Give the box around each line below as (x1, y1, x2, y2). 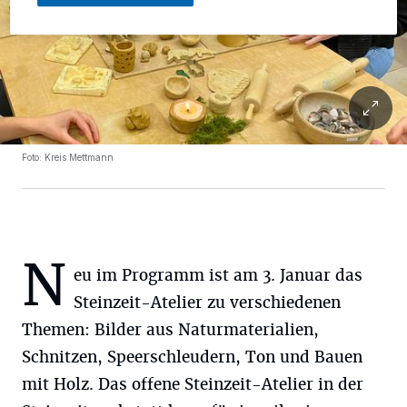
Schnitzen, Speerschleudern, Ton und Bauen (22, 347, 362, 367)
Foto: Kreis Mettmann (22, 152, 114, 163)
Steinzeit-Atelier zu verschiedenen (74, 293, 341, 313)
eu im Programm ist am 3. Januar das (74, 265, 362, 285)
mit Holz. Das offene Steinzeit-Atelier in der (22, 374, 363, 394)
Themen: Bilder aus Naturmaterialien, (22, 320, 319, 340)
